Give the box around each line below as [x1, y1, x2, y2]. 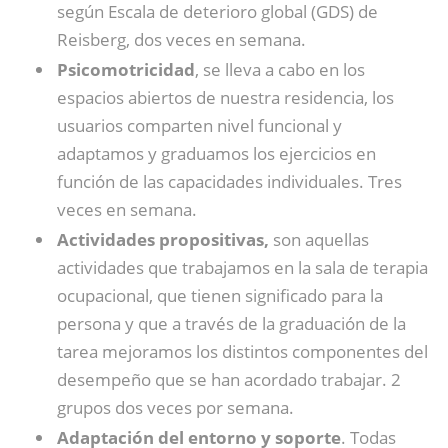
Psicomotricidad [57, 58, 195, 81]
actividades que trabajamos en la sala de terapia [57, 256, 428, 279]
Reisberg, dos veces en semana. [57, 28, 306, 51]
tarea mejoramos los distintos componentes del [57, 340, 428, 363]
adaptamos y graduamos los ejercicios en [57, 142, 376, 165]
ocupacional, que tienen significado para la [57, 284, 383, 307]
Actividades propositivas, [57, 228, 269, 251]
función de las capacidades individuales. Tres [57, 170, 402, 193]
